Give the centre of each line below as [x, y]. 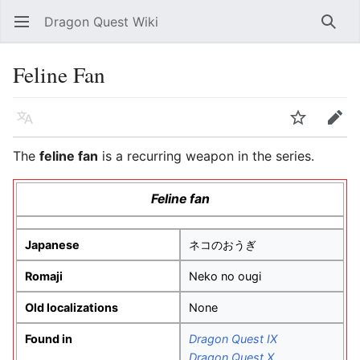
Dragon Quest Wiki [101, 22]
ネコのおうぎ [223, 244]
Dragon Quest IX [233, 338]
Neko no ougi [225, 276]
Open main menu [29, 30]
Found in [48, 338]
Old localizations [71, 307]
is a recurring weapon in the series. [206, 156]
